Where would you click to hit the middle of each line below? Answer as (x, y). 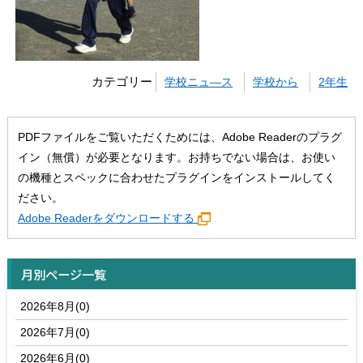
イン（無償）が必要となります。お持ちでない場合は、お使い (176, 158)
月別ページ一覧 (63, 274)
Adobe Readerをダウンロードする (106, 218)
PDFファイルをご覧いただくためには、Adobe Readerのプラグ (179, 137)
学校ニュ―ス (199, 81)
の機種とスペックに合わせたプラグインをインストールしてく (176, 178)
